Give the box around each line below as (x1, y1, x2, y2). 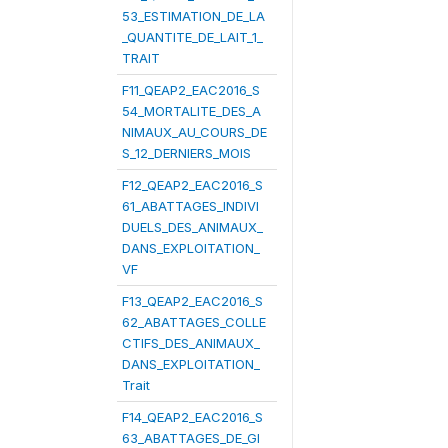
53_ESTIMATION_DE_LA (122, 8, 265, 24)
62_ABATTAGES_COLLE (122, 314, 266, 330)
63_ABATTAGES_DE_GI (122, 430, 260, 446)
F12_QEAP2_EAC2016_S (122, 177, 263, 193)
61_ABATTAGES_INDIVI (122, 198, 259, 214)
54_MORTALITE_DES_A (122, 103, 261, 119)
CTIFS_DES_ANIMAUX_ (122, 335, 260, 351)
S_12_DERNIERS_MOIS (122, 145, 251, 161)
